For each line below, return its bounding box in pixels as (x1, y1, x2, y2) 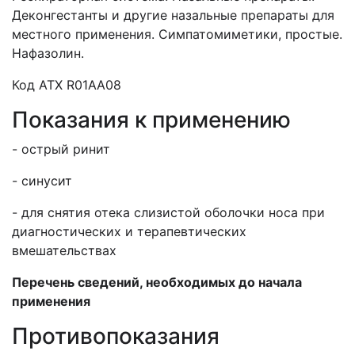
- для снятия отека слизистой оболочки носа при (12, 204, 325, 220)
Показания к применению (12, 106, 291, 133)
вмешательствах (12, 242, 116, 258)
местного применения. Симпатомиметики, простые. (12, 26, 342, 42)
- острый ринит (12, 141, 110, 157)
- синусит (12, 173, 72, 189)
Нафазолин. (12, 45, 84, 61)
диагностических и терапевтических (12, 223, 246, 239)
